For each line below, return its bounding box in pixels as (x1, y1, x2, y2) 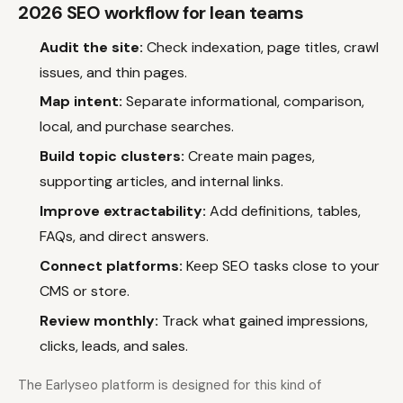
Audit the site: (40, 37, 143, 57)
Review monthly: (40, 310, 158, 330)
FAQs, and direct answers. (40, 226, 209, 246)
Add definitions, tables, (206, 201, 361, 220)
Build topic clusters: (40, 147, 184, 166)
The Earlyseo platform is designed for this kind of (18, 375, 321, 394)
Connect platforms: (40, 255, 183, 275)
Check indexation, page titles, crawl (143, 37, 379, 57)
